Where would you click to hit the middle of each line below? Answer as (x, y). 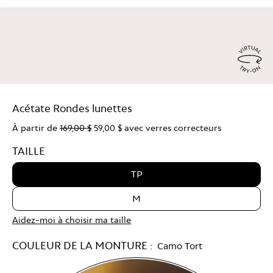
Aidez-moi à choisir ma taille (72, 219)
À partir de (36, 127)
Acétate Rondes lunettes (72, 108)
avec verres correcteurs (172, 127)
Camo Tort (180, 246)
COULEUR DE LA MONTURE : (85, 245)
